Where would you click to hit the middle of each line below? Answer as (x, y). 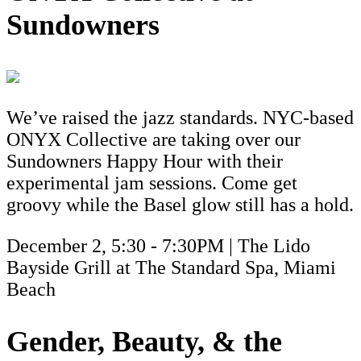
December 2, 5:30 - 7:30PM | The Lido (158, 245)
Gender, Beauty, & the (144, 341)
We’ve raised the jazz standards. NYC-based (180, 117)
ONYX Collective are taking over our (154, 139)
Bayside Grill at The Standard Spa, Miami (171, 267)
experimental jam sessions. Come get (152, 183)
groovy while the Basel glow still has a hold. (180, 204)
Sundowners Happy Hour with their (145, 161)
